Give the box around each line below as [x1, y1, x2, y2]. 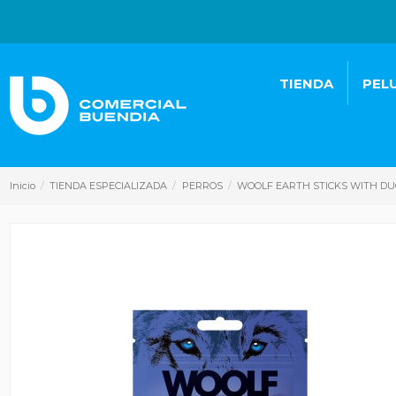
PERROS [181, 179, 223, 192]
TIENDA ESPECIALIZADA [49, 179, 168, 192]
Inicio [9, 179, 35, 192]
